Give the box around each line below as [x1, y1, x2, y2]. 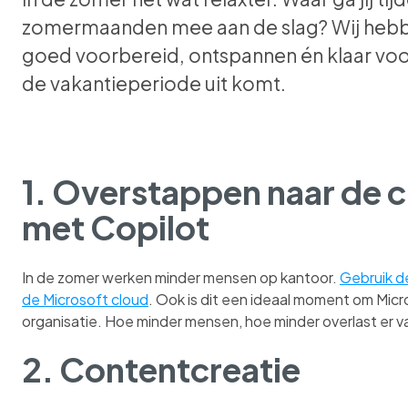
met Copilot [22, 206, 209, 248]
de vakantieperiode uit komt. [22, 70, 286, 96]
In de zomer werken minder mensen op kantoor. [22, 268, 340, 288]
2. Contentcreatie [22, 349, 301, 391]
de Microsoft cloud [22, 290, 148, 310]
